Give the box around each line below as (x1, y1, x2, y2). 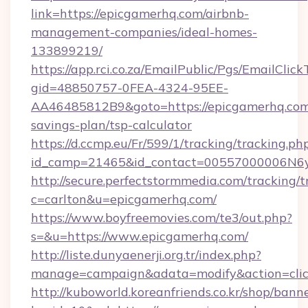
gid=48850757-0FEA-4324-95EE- (31, 80, 228, 96)
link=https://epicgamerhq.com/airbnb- (31, 5, 249, 21)
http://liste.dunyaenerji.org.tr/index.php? (31, 247, 261, 263)
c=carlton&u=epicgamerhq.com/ (31, 191, 217, 207)
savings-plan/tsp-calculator (31, 117, 192, 133)
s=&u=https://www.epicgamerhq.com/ (31, 228, 248, 244)
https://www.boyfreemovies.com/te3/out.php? (31, 210, 292, 225)
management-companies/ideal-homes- (31, 24, 257, 40)
